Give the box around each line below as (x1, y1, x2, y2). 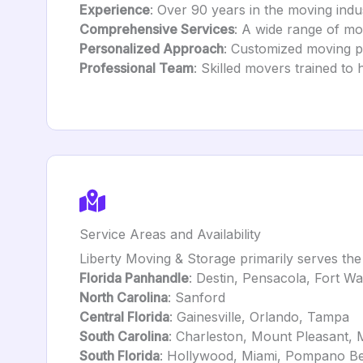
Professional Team (79, 60, 194, 76)
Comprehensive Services (79, 21, 234, 37)
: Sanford (168, 289, 225, 305)
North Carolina (79, 289, 168, 305)
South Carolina (79, 328, 169, 344)
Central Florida (79, 309, 169, 325)
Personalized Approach (79, 41, 224, 57)
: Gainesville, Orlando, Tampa (169, 309, 349, 325)
